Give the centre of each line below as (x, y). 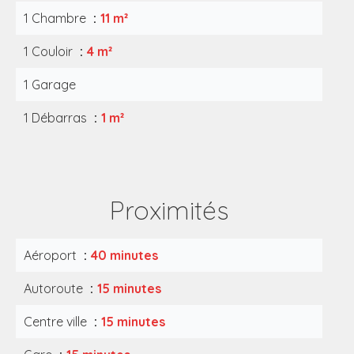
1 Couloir (50, 51)
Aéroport (52, 255)
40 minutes (124, 255)
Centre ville (57, 322)
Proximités (169, 210)
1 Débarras (57, 118)
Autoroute (55, 288)
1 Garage (50, 85)
